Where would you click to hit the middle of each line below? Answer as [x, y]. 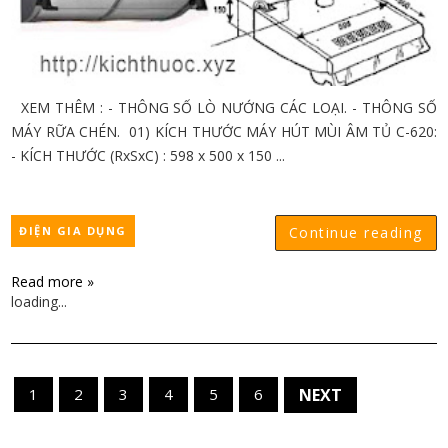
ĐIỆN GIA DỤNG [73, 230]
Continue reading [355, 232]
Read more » [53, 281]
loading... [39, 301]
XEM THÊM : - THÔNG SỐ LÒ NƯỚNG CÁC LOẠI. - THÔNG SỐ [224, 107]
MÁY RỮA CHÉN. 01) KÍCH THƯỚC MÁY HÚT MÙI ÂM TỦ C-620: [224, 131]
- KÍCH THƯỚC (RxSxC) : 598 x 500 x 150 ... [148, 155]
